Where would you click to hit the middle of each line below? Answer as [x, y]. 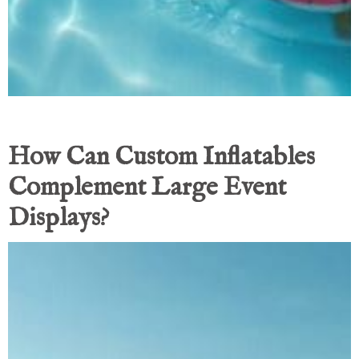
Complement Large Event [147, 188]
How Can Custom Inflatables [161, 158]
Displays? [58, 219]
